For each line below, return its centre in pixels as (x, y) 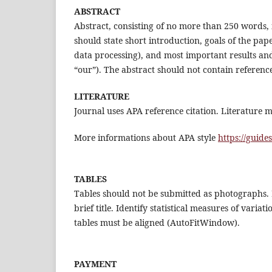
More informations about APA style (146, 138)
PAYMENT (95, 264)
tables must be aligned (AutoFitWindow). (157, 223)
